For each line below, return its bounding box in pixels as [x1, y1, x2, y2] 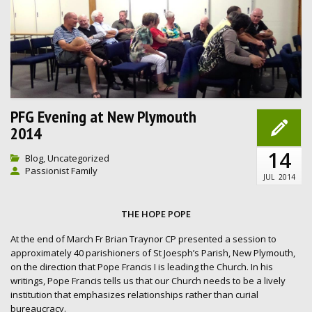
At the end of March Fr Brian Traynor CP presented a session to [10, 232, 276, 245]
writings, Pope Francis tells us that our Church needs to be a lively [10, 274, 286, 287]
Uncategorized [47, 151, 109, 164]
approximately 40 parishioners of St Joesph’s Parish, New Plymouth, [10, 246, 295, 259]
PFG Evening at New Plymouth [10, 105, 196, 127]
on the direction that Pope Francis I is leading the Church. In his [10, 260, 273, 273]
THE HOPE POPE [121, 207, 191, 220]
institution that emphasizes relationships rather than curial [10, 288, 258, 301]
